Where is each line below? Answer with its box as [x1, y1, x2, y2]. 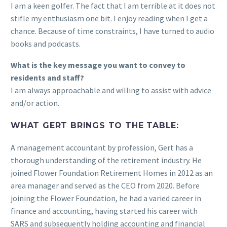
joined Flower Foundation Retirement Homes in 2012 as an [11, 168, 213, 178]
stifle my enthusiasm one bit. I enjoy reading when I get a [11, 13, 208, 23]
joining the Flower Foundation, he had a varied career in [11, 193, 201, 204]
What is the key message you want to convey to [11, 60, 185, 70]
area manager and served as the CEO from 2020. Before [11, 180, 200, 191]
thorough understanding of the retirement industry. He [11, 155, 202, 166]
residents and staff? [11, 72, 84, 83]
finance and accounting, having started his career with [11, 206, 198, 216]
